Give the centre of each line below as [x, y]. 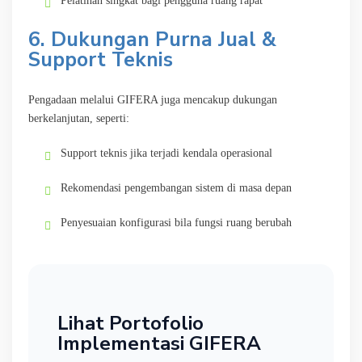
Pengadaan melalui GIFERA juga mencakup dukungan [153, 99]
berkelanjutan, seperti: [79, 118]
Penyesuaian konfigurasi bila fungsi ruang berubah [176, 222]
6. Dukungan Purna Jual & [152, 39]
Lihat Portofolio [130, 323]
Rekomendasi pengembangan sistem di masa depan [176, 187]
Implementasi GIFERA [159, 343]
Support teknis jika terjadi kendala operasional [166, 153]
